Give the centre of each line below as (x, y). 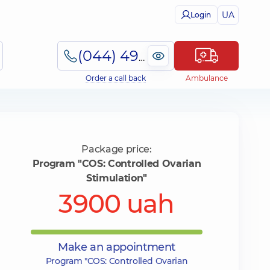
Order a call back (116, 78)
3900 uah (117, 204)
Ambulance (206, 78)
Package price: (117, 149)
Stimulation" (117, 178)
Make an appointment (117, 247)
